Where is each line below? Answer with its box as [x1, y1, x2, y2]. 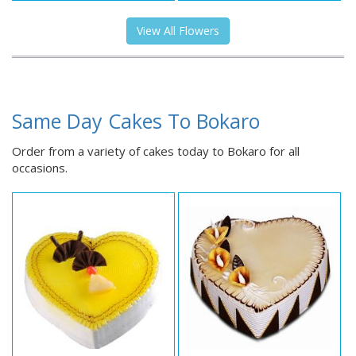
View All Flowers [137, 23, 219, 39]
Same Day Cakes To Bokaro [12, 107, 260, 135]
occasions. [12, 160, 68, 176]
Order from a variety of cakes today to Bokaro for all [12, 143, 300, 160]
